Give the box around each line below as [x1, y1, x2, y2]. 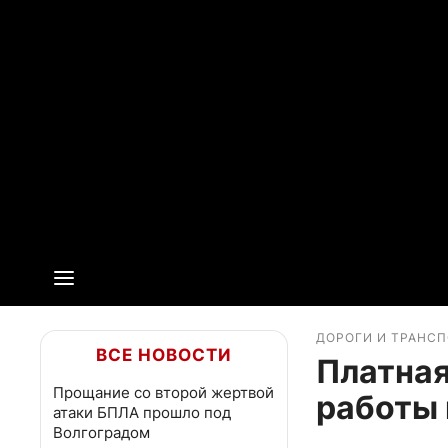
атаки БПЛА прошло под [53, 403, 231, 422]
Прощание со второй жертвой [53, 383, 274, 402]
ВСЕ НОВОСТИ [96, 345, 232, 365]
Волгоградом [53, 423, 150, 442]
